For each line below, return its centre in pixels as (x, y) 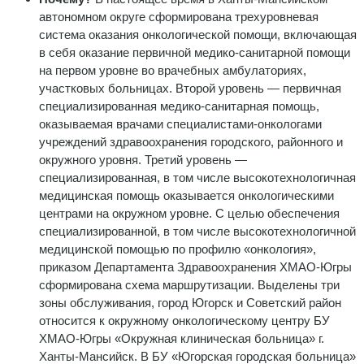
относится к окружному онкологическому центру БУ (184, 320)
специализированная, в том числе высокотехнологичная (197, 177)
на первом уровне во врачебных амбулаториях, (173, 70)
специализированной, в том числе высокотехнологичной (197, 231)
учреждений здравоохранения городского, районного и (191, 141)
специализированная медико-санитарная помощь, (179, 106)
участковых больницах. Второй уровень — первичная (190, 88)
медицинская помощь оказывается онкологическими (186, 195)
